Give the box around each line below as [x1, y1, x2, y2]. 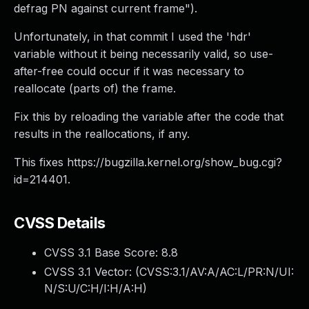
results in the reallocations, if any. [14, 127, 190, 141]
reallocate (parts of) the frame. [14, 81, 176, 95]
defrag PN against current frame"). [14, 1, 197, 15]
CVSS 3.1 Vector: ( [44, 265, 139, 279]
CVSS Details [14, 214, 106, 232]
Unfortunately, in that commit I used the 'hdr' [14, 30, 251, 43]
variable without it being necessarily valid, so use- [14, 47, 273, 61]
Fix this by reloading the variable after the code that [14, 110, 283, 123]
